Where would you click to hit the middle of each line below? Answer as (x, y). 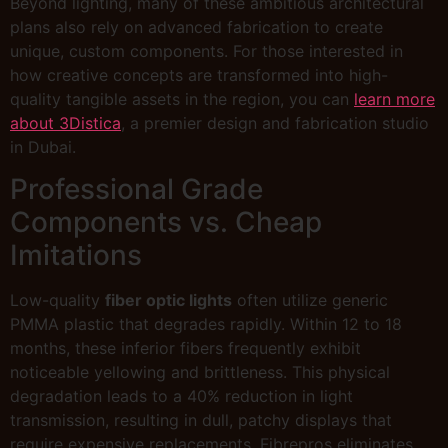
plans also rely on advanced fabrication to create (196, 26)
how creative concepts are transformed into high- (199, 74)
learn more (394, 98)
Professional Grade (136, 189)
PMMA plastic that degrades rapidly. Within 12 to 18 (206, 324)
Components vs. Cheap (166, 222)
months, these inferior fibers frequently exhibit (185, 348)
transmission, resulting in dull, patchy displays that (201, 420)
